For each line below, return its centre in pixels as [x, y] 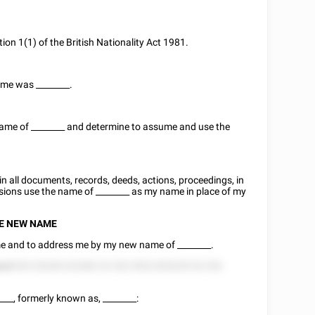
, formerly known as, [58, 298]
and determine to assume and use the [148, 127]
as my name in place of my [188, 191]
